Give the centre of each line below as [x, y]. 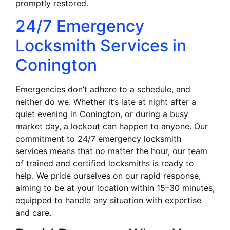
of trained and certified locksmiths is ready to [105, 164]
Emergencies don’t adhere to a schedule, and [103, 90]
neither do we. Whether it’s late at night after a [106, 102]
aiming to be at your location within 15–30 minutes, [115, 188]
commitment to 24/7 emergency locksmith [98, 139]
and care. [33, 213]
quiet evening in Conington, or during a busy [102, 114]
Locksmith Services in [101, 46]
